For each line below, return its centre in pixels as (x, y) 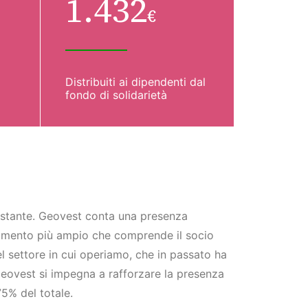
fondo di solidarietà (116, 95)
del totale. (47, 293)
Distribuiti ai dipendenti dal (135, 82)
